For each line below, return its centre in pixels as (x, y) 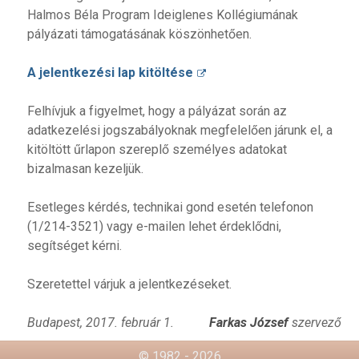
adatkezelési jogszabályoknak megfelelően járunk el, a (179, 131)
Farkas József (249, 323)
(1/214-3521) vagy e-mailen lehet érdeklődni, (154, 227)
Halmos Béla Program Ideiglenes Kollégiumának (162, 15)
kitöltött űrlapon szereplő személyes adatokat (157, 150)
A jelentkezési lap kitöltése (110, 73)
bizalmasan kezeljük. (85, 169)
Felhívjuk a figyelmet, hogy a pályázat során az (157, 111)
